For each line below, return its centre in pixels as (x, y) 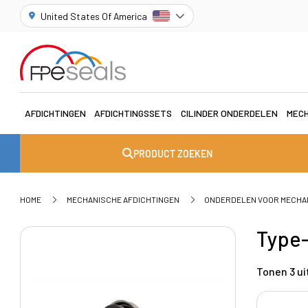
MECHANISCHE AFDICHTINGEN (123, 199)
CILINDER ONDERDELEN (229, 113)
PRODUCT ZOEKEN (173, 153)
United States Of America (94, 16)
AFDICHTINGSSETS (133, 113)
